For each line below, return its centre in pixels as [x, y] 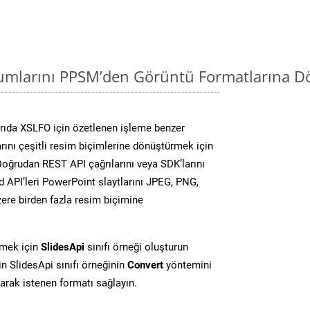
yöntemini [188, 265]
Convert [145, 265]
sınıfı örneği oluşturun [136, 247]
